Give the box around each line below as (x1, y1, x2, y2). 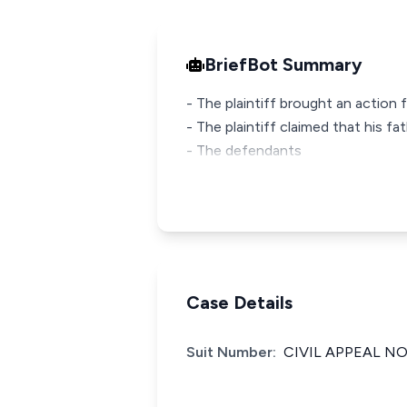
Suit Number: (186, 343, 276, 361)
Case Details (186, 292, 293, 313)
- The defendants (186, 142, 302, 159)
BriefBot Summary (204, 54, 362, 75)
